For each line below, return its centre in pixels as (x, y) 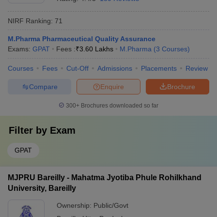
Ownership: (75, 205)
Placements (159, 68)
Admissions (115, 68)
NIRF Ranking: (30, 21)
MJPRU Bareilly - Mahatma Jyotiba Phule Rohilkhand (105, 178)
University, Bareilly (42, 188)
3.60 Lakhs (96, 49)
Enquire (112, 86)
